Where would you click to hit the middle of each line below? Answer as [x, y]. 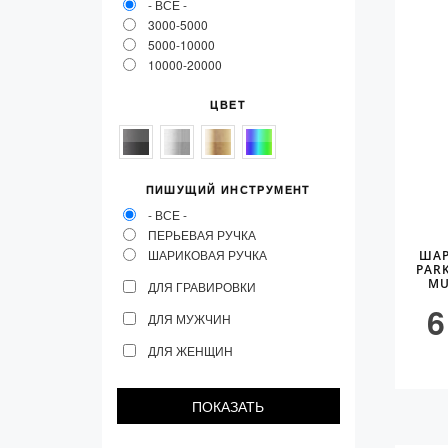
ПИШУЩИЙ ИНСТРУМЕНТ [228, 190]
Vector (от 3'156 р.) [236, 23]
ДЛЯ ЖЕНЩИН [190, 350]
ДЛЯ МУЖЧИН [189, 318]
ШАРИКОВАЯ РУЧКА [207, 254]
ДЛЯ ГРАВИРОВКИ [202, 286]
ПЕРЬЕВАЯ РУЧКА [202, 234]
